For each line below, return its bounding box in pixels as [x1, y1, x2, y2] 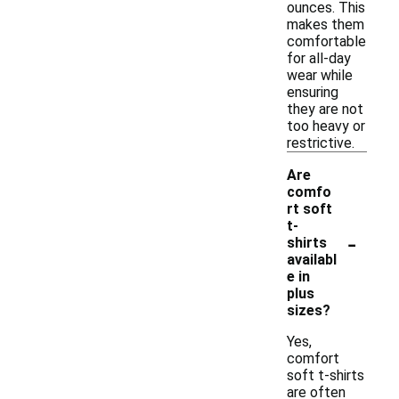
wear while [287, 67, 353, 84]
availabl [287, 251, 337, 268]
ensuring [287, 84, 338, 101]
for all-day [287, 50, 351, 67]
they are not [287, 101, 363, 118]
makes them [287, 16, 364, 33]
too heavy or [287, 118, 365, 134]
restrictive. [287, 134, 354, 151]
